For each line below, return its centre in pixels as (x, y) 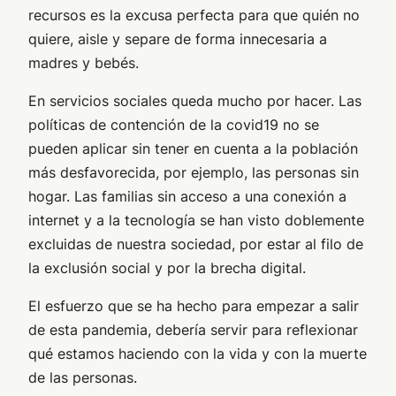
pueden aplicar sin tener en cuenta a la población (193, 149)
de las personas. (83, 378)
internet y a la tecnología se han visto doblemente (196, 221)
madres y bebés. (84, 63)
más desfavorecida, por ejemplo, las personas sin (194, 173)
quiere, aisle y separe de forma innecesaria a (178, 39)
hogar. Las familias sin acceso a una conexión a (187, 197)
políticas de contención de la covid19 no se (174, 125)
